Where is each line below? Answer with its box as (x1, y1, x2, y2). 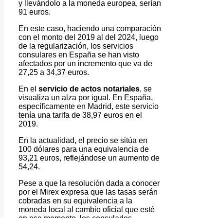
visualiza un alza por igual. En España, (18, 93, 153, 102)
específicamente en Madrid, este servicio (18, 102, 159, 110)
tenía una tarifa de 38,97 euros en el (18, 110, 142, 119)
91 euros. (18, 7, 51, 16)
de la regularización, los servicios (18, 41, 133, 50)
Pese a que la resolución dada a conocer (18, 179, 160, 187)
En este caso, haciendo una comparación (18, 24, 161, 33)
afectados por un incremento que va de (18, 59, 152, 68)
